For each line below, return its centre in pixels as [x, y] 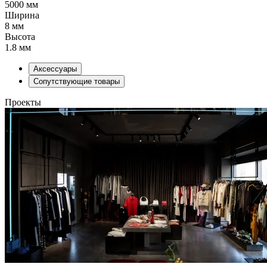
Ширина [22, 15]
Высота [20, 36]
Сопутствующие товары [77, 81]
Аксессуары [55, 69]
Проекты [23, 102]
